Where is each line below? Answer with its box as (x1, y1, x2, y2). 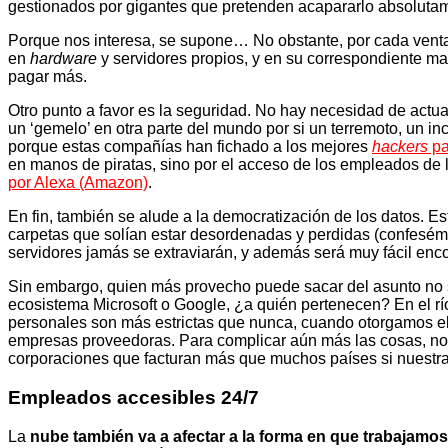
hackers (372, 138, 428, 156)
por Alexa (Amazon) (8, 174, 148, 192)
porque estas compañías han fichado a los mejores (8, 138, 372, 156)
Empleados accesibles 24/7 (8, 386, 259, 408)
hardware (30, 50, 97, 68)
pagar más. (8, 68, 87, 86)
